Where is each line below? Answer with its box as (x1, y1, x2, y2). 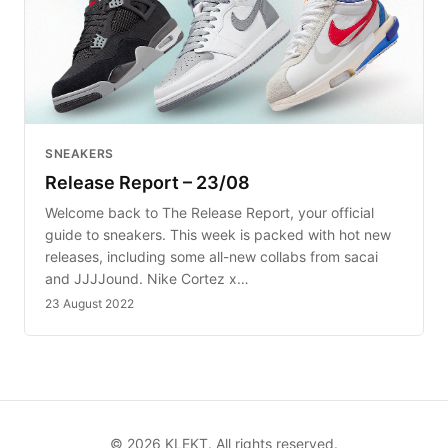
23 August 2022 (45, 295, 134, 311)
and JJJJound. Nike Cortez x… (45, 269, 249, 287)
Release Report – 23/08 (45, 171, 250, 193)
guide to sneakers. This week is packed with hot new (45, 225, 391, 243)
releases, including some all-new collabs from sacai (45, 247, 378, 265)
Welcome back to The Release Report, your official (45, 203, 374, 221)
